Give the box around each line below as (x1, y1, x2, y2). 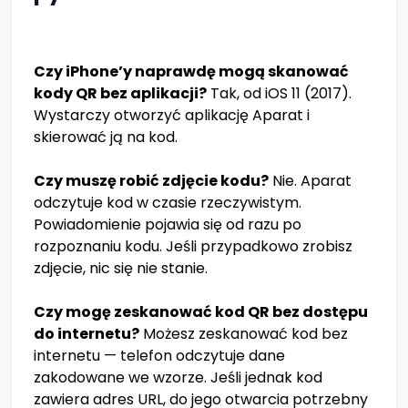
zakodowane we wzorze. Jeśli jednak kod (34, 367, 322, 389)
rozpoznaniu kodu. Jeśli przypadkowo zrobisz (34, 236, 352, 258)
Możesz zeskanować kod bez (139, 323, 348, 345)
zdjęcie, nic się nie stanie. (34, 258, 208, 280)
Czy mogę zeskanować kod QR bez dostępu (34, 301, 368, 323)
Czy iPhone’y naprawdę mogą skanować (34, 61, 349, 83)
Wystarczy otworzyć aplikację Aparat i (34, 105, 310, 127)
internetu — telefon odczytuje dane (34, 345, 285, 367)
